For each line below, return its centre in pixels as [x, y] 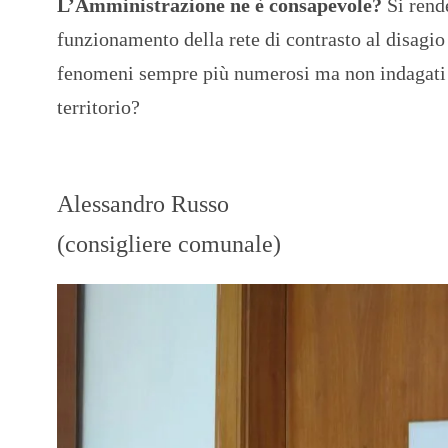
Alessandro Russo [143, 203]
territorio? [98, 106]
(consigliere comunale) [169, 243]
